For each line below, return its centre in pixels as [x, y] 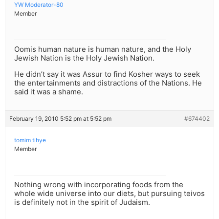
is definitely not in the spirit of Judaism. [82, 202]
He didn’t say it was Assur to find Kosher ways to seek [107, 74]
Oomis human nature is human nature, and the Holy [103, 49]
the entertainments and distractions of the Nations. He [108, 83]
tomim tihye [30, 140]
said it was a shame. [49, 92]
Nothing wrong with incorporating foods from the [99, 185]
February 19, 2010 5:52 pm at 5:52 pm [60, 119]
